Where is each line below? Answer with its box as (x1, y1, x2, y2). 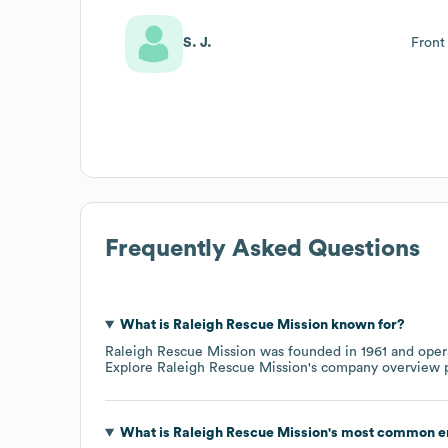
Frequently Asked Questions (105, 236, 420, 261)
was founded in (256, 344, 361, 359)
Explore (105, 360, 157, 375)
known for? (327, 317, 405, 332)
